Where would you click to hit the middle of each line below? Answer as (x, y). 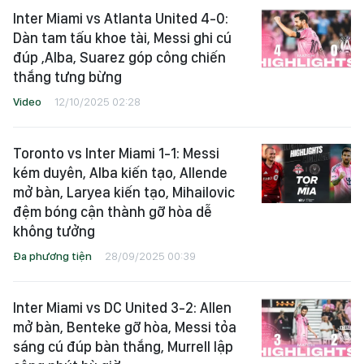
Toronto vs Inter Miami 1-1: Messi (116, 153)
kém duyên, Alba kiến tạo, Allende (120, 173)
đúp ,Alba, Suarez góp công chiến (119, 57)
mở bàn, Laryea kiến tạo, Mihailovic (124, 192)
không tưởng (54, 231)
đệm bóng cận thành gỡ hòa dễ (113, 212)
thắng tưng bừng (67, 77)
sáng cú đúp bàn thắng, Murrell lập (123, 347)
